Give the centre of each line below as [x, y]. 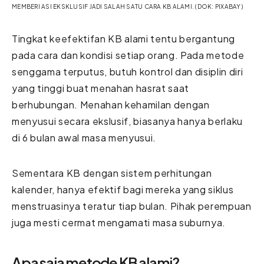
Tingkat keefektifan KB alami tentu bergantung [123, 38]
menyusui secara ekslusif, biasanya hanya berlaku [127, 121]
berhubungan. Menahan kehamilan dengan [111, 104]
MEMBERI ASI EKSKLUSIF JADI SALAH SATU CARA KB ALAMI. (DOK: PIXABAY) [127, 6]
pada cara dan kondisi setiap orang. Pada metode [128, 55]
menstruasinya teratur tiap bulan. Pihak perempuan [132, 206]
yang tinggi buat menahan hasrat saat [100, 88]
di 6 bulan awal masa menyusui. [84, 137]
